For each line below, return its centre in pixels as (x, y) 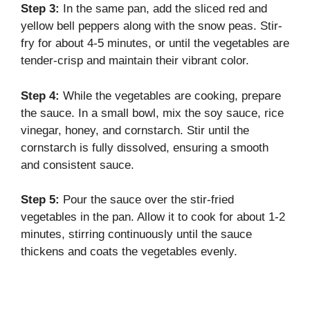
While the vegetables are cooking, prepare (170, 95)
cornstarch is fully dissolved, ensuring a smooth (145, 147)
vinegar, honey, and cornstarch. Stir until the (135, 130)
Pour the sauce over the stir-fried (147, 200)
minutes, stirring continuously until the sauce (136, 235)
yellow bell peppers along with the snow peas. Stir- (152, 26)
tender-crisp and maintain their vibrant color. (135, 61)
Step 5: (40, 200)
